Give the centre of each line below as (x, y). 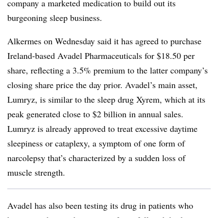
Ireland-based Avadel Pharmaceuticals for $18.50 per (101, 55)
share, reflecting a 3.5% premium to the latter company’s (108, 70)
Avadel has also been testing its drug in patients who (100, 205)
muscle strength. (36, 172)
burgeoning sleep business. (55, 18)
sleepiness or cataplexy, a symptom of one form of (96, 143)
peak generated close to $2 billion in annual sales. (95, 114)
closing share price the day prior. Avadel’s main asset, (102, 85)
